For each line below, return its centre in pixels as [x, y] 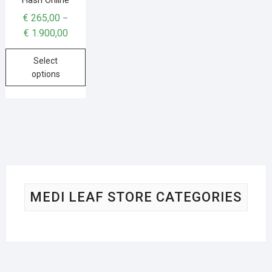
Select [46, 60]
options [46, 74]
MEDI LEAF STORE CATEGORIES [136, 197]
